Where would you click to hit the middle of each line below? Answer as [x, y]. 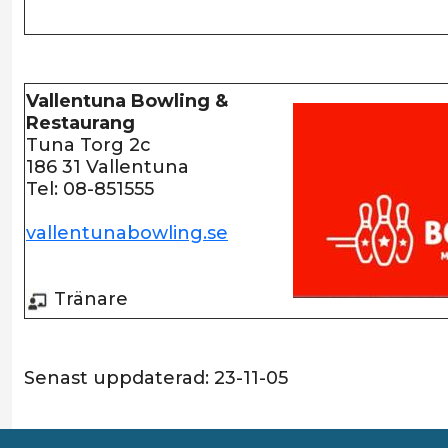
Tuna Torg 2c [88, 145]
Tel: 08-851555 [90, 189]
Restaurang [80, 123]
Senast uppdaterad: [119, 378]
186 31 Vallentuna [110, 167]
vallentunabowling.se [127, 233]
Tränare [88, 299]
